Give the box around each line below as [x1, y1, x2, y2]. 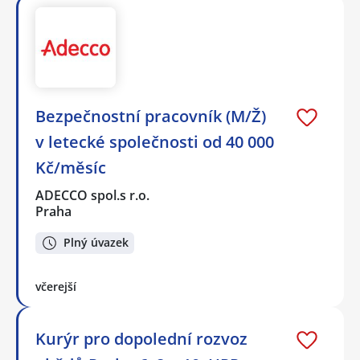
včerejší [35, 278, 76, 294]
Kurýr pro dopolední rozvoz [35, 327, 247, 350]
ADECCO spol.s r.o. [35, 186, 151, 204]
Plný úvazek [63, 235, 129, 251]
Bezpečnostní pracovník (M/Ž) [35, 104, 266, 127]
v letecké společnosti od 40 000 [35, 130, 274, 153]
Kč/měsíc [35, 156, 106, 178]
